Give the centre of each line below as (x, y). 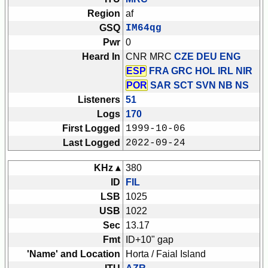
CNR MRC (150, 57)
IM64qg (144, 28)
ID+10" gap (150, 240)
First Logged (91, 129)
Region (104, 14)
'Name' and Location (74, 254)
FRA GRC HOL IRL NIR (200, 71)
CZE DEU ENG (207, 57)
